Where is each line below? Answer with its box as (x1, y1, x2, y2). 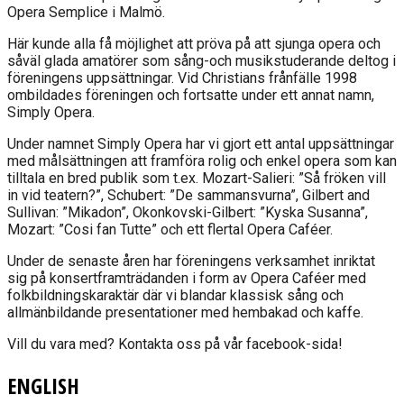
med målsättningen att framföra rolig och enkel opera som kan (7, 152, 397, 170)
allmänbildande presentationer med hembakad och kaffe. (7, 304, 363, 322)
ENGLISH (7, 371, 79, 401)
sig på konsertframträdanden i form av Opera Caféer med (7, 270, 366, 288)
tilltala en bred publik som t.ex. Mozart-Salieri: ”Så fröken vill (7, 170, 386, 188)
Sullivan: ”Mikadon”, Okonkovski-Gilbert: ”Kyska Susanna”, (7, 204, 368, 222)
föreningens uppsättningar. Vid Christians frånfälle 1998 (7, 69, 357, 87)
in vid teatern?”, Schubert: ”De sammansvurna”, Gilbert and (7, 187, 370, 205)
